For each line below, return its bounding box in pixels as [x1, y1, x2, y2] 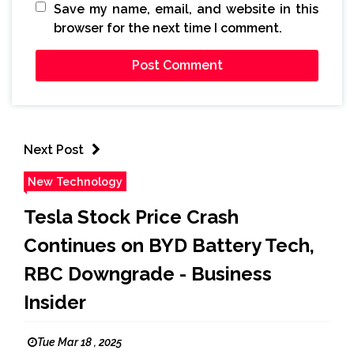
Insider [24, 291, 86, 314]
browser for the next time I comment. [54, 21, 282, 36]
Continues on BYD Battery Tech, [24, 234, 314, 258]
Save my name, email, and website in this [54, 2, 318, 17]
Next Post [24, 142, 84, 158]
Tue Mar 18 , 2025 [37, 336, 122, 349]
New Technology [28, 175, 122, 189]
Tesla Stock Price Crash [24, 205, 239, 229]
